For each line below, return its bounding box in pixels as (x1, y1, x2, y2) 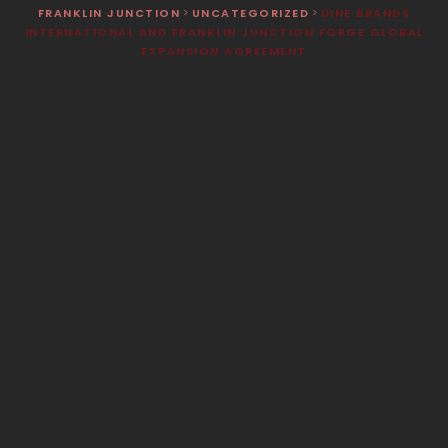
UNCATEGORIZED (191, 4, 310, 21)
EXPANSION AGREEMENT (141, 42, 307, 59)
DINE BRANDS (320, 4, 411, 21)
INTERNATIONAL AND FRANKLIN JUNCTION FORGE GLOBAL (24, 23, 424, 40)
